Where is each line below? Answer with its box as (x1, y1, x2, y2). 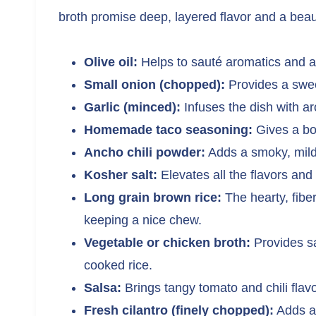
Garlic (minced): (84, 100, 181, 114)
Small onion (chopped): (84, 78, 225, 92)
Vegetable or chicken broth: (84, 236, 250, 250)
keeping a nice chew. (84, 213, 202, 227)
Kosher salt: (84, 168, 157, 182)
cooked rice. (84, 258, 152, 272)
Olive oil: (84, 55, 138, 69)
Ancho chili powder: (84, 145, 205, 159)
